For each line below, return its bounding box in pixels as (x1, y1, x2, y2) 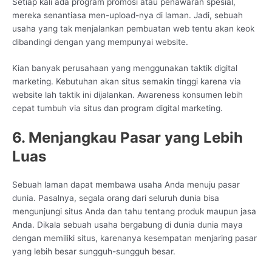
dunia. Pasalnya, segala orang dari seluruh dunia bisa (12, 193, 219, 203)
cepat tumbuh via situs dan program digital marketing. (12, 103, 223, 114)
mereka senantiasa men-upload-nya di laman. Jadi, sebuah (12, 10, 243, 20)
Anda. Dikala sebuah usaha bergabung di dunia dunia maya (12, 220, 243, 230)
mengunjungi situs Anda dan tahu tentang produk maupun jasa (12, 206, 256, 217)
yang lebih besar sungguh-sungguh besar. (12, 246, 175, 257)
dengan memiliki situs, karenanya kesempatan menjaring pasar (12, 233, 257, 243)
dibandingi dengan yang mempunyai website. (12, 36, 188, 47)
